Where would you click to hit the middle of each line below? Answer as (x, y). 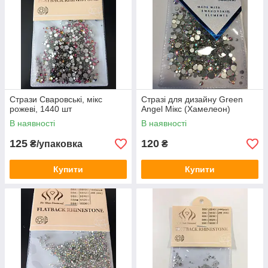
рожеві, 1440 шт (41, 109)
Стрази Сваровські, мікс (56, 100)
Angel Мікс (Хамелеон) (186, 109)
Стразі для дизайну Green (192, 100)
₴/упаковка (55, 144)
